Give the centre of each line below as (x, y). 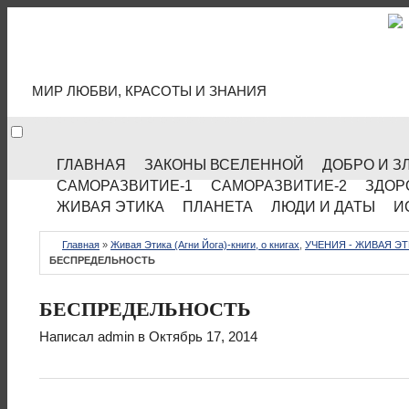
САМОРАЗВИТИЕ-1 (125, 186)
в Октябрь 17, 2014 (196, 336)
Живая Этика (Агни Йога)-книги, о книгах (205, 245)
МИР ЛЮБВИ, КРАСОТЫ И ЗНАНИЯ (149, 91)
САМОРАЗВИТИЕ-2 (279, 186)
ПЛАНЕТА (218, 207)
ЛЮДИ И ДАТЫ (323, 207)
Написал (68, 336)
